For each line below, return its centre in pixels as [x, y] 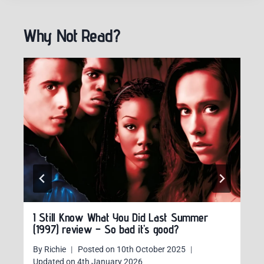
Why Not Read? [72, 36]
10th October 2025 [151, 249]
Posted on [97, 249]
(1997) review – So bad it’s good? [106, 230]
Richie [55, 249]
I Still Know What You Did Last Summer [121, 218]
